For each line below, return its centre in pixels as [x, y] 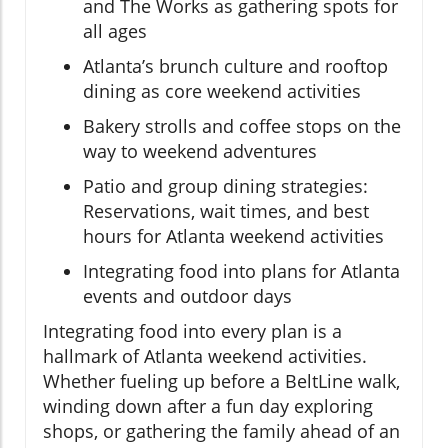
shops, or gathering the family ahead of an [221, 431]
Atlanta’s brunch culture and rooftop [235, 66]
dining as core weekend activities [222, 91]
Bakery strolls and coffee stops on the [242, 126]
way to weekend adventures [200, 151]
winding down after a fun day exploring [208, 406]
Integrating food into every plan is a [192, 331]
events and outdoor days [187, 296]
